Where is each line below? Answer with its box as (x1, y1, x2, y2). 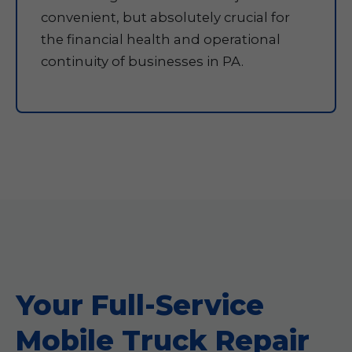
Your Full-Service (16, 288, 264, 322)
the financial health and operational (41, 31, 280, 47)
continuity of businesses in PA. (41, 53, 244, 69)
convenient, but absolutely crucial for (41, 9, 290, 25)
